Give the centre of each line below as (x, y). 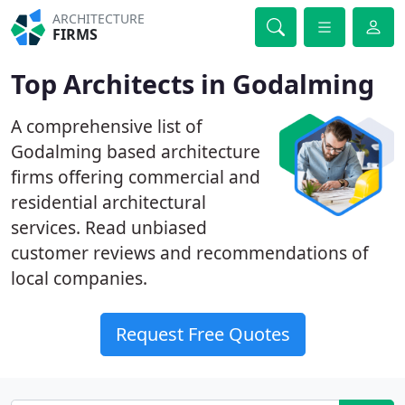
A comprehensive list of (107, 126)
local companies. (79, 278)
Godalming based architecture (136, 151)
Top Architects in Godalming (193, 84)
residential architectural (108, 202)
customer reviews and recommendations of (190, 253)
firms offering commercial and (136, 177)
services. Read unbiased (109, 227)
